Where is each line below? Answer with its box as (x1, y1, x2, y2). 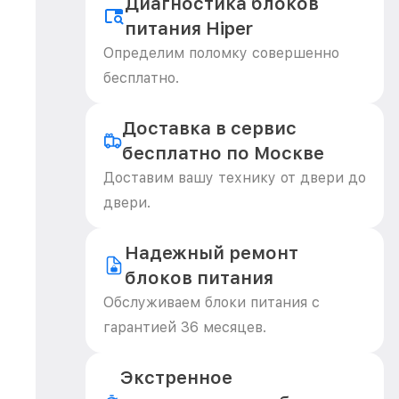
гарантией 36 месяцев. (103, 319, 266, 336)
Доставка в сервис (121, 118, 297, 139)
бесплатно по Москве (121, 142, 324, 164)
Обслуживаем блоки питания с (103, 294, 320, 311)
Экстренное (119, 367, 232, 388)
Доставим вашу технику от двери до (103, 169, 366, 186)
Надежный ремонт (124, 242, 298, 264)
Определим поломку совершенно (103, 45, 339, 61)
